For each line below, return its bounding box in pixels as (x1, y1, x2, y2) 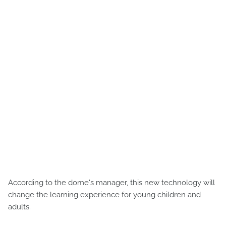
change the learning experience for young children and (8, 190, 201, 199)
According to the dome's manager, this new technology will (8, 178, 215, 187)
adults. (8, 202, 31, 211)
